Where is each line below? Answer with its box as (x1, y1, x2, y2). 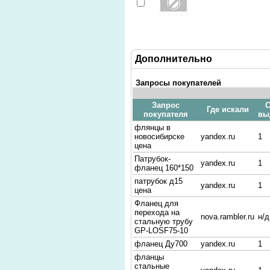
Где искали (206, 105, 249, 114)
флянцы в (134, 123, 171, 132)
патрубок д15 (134, 177, 183, 186)
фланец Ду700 (134, 239, 187, 248)
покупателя (143, 110, 188, 119)
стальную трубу (134, 217, 193, 226)
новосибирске (134, 132, 184, 141)
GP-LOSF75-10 (134, 226, 188, 235)
